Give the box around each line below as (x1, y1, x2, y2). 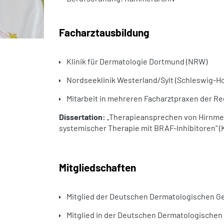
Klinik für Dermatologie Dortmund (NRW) (66, 56, 207, 66)
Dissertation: (59, 112, 105, 121)
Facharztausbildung (59, 26, 149, 38)
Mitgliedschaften (59, 160, 136, 173)
